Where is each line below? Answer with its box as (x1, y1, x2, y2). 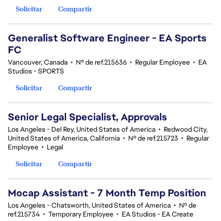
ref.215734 (8, 210, 40, 219)
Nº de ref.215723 (128, 134, 178, 143)
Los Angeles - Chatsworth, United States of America (8, 201, 171, 210)
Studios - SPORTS (8, 67, 64, 75)
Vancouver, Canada (8, 58, 68, 67)
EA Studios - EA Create (122, 210, 193, 219)
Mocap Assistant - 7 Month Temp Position (8, 186, 206, 199)
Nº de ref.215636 (76, 58, 127, 67)
